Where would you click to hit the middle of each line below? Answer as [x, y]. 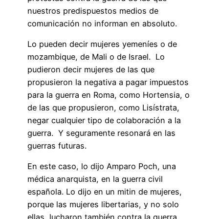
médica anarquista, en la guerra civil [95, 179]
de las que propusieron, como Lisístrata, [103, 107]
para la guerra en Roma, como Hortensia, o [109, 95]
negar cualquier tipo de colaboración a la [104, 120]
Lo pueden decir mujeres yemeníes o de [102, 44]
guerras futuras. [57, 145]
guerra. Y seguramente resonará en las [101, 133]
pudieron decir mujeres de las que [91, 69]
